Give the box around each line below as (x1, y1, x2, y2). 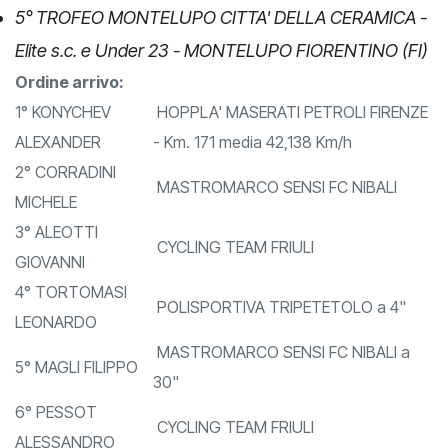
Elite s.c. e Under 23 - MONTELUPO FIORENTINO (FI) (15, 70, 428, 92)
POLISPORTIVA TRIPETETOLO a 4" (153, 327, 406, 348)
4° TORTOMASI (15, 312, 127, 333)
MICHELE (15, 222, 77, 243)
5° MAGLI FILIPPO (15, 387, 138, 408)
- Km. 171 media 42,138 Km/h (153, 162, 352, 183)
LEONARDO (15, 342, 97, 363)
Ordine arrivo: (15, 102, 124, 123)
